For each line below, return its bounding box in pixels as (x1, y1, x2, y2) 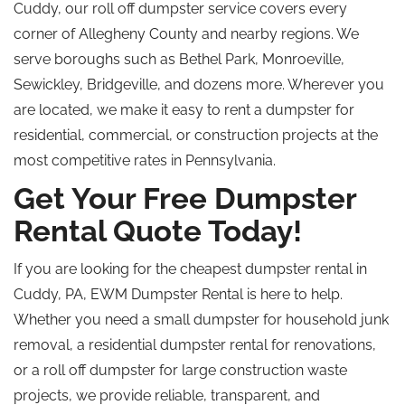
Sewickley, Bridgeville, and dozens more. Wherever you (14, 76, 384, 93)
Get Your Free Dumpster (14, 181, 356, 216)
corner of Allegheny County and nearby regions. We (14, 25, 359, 42)
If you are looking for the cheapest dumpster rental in (14, 260, 367, 278)
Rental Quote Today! (14, 213, 302, 249)
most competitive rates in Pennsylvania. (14, 152, 276, 169)
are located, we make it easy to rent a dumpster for (14, 101, 354, 118)
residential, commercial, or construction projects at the (14, 127, 378, 144)
